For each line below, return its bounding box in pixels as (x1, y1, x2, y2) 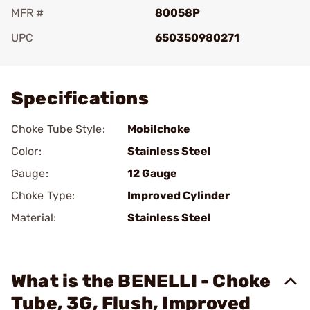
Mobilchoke (127, 122, 190, 136)
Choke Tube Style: (11, 122, 105, 136)
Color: (11, 145, 42, 158)
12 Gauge (127, 167, 177, 180)
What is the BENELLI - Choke (11, 271, 271, 292)
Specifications (11, 88, 149, 109)
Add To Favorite (30, 51, 112, 64)
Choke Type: (11, 189, 75, 202)
